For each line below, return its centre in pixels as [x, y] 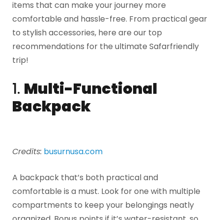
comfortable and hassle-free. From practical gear [110, 19]
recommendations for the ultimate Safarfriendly [106, 47]
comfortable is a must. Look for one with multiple [106, 192]
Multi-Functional [91, 89]
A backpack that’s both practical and [85, 178]
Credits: [27, 151]
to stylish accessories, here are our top [87, 33]
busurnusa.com [73, 151]
